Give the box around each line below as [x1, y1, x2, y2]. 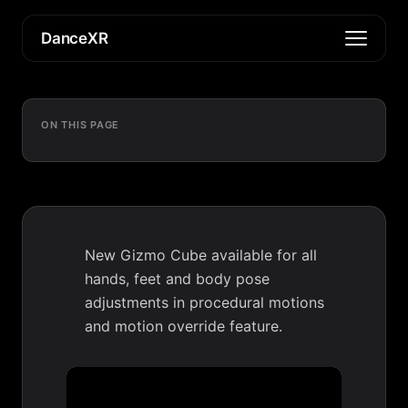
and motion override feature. [85, 317, 282, 335]
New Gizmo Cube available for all [85, 246, 317, 264]
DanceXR [41, 28, 108, 47]
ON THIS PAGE [41, 118, 120, 131]
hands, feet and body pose [85, 270, 270, 288]
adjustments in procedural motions [85, 293, 324, 311]
